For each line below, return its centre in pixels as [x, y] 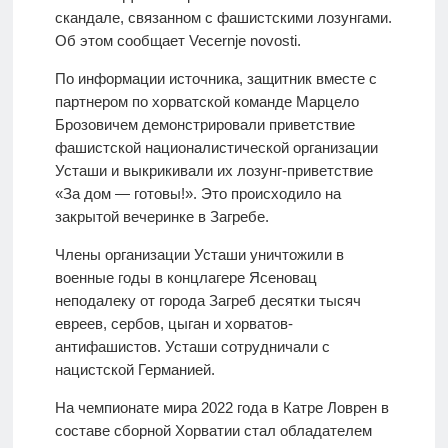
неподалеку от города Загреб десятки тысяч [207, 301]
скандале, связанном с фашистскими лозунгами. [223, 18]
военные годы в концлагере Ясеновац [185, 278]
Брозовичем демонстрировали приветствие [204, 125]
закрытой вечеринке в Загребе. [161, 217]
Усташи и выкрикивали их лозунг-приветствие [213, 171]
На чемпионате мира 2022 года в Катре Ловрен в [221, 408]
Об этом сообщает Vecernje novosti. [177, 41]
